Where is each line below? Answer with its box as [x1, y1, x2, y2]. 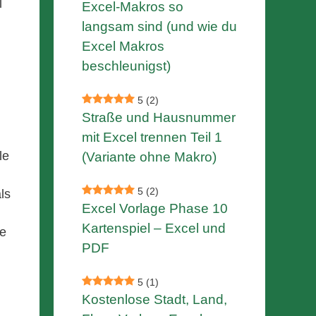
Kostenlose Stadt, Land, [82, 292, 227, 308]
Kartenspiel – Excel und [82, 221, 226, 236]
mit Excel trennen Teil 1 [82, 130, 222, 145]
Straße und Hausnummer [82, 110, 236, 126]
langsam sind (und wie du [82, 19, 237, 35]
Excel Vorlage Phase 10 [82, 201, 228, 217]
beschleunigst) [82, 59, 171, 74]
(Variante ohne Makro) [82, 150, 217, 165]
